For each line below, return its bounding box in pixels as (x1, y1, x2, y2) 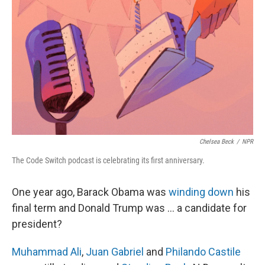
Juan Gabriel (86, 245, 144, 258)
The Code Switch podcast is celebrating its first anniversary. (12, 156, 205, 165)
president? (12, 218, 62, 230)
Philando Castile (166, 245, 241, 258)
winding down (169, 186, 234, 198)
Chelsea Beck (199, 138, 234, 146)
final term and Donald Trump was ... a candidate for (12, 202, 247, 214)
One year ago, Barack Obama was (12, 186, 169, 198)
